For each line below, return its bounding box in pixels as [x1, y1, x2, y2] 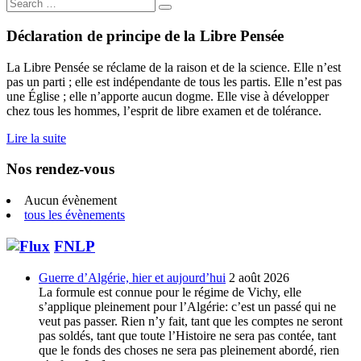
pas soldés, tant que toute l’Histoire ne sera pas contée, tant [39, 328, 336, 342]
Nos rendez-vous [6, 160, 114, 178]
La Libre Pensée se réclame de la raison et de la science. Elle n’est [6, 60, 341, 74]
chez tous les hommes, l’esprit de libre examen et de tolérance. [6, 103, 322, 118]
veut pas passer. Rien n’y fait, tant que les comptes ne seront [39, 313, 342, 328]
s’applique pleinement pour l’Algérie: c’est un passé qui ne [39, 299, 336, 313]
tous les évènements [24, 208, 125, 222]
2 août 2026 [229, 270, 289, 284]
